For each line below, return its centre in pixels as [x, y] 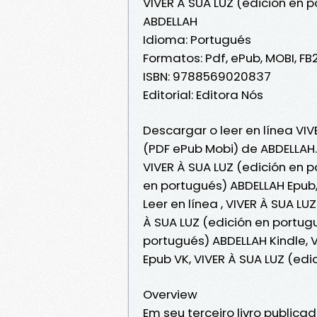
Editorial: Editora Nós [203, 94]
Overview [170, 294]
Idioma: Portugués [197, 39]
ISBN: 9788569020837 [207, 76]
